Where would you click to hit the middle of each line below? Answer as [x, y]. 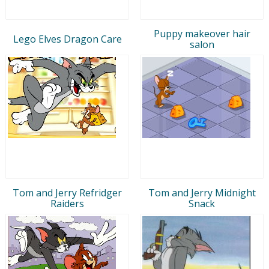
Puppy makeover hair [202, 33]
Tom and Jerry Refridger [67, 192]
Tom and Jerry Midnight [202, 192]
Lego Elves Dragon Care [67, 39]
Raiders [67, 203]
